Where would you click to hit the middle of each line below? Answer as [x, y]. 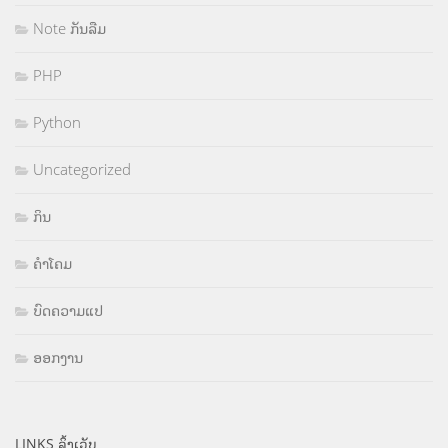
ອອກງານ [58, 356]
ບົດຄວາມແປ [68, 309]
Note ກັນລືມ [69, 27]
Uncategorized [82, 168]
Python [57, 121]
